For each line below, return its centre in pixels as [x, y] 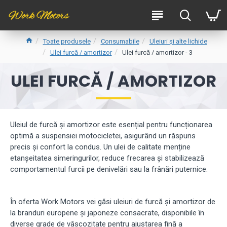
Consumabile [120, 41]
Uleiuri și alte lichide [178, 41]
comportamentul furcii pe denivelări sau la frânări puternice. [109, 169]
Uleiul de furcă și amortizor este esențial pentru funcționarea [111, 125]
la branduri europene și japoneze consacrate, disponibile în [107, 213]
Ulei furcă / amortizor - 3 [157, 52]
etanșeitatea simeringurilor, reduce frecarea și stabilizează [107, 158]
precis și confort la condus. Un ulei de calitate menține [100, 147]
